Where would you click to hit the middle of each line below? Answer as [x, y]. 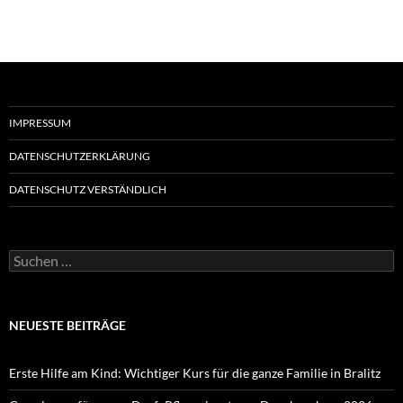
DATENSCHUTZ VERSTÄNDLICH [88, 190]
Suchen [28, 257]
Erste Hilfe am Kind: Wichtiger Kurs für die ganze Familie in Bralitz [195, 373]
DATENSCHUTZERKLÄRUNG [80, 157]
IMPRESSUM [40, 123]
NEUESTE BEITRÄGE [67, 326]
